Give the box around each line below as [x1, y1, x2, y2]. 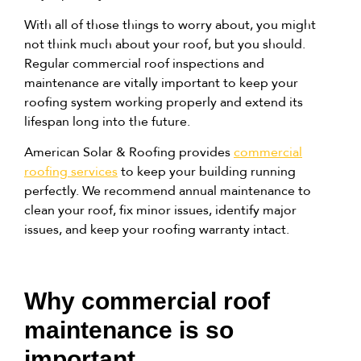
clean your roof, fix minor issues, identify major [24, 201, 297, 218]
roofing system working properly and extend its [24, 93, 303, 110]
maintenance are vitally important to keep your [24, 74, 298, 90]
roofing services [24, 163, 118, 179]
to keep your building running [118, 163, 296, 179]
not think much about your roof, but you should [24, 35, 302, 52]
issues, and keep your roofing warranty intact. [24, 221, 289, 237]
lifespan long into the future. [24, 113, 193, 129]
